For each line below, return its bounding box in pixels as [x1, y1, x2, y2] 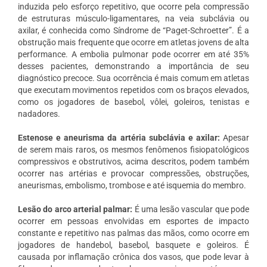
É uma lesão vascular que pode [134, 204, 250, 214]
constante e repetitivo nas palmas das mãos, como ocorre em [17, 228, 250, 238]
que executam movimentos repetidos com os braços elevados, [17, 85, 250, 95]
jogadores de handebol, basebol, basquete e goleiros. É [17, 240, 250, 250]
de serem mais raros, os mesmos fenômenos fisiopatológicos [17, 144, 250, 154]
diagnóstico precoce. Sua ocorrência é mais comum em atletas [17, 73, 250, 83]
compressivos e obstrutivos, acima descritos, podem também [17, 156, 250, 166]
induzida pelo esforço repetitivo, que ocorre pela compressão [17, 1, 250, 11]
